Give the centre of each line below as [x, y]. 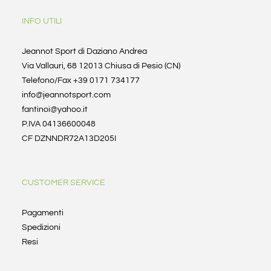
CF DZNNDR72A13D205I [69, 139]
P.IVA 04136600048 [58, 124]
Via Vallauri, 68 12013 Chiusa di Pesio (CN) [101, 66]
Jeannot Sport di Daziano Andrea [84, 52]
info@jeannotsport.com [66, 95]
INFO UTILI [41, 21]
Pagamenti [42, 213]
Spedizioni [41, 228]
